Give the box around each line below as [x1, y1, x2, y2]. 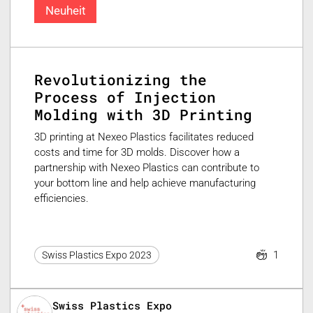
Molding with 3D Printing [34, 104, 253, 124]
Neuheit [45, 3, 86, 18]
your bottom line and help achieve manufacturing [34, 177, 256, 190]
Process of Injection [34, 87, 217, 107]
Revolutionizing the [34, 69, 208, 89]
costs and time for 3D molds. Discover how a [34, 146, 240, 159]
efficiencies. [34, 192, 89, 205]
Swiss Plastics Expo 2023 [41, 249, 152, 261]
